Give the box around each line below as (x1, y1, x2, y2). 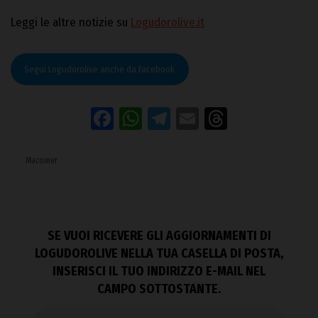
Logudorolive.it (131, 15, 204, 31)
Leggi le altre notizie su (11, 15, 131, 31)
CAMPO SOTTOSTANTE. (97, 281, 221, 297)
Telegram (170, 104, 256, 132)
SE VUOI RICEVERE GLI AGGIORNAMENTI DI (47, 228, 271, 244)
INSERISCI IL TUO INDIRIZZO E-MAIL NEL (53, 263, 265, 280)
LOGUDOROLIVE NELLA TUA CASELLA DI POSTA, (35, 246, 283, 262)
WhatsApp (142, 104, 237, 132)
